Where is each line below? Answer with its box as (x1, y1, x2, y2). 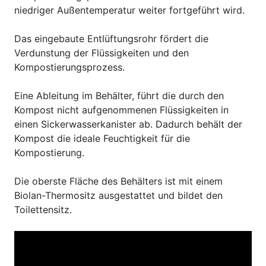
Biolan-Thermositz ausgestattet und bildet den (14, 189, 223, 201)
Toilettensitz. (14, 203, 72, 216)
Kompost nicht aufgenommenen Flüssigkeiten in (14, 103, 229, 116)
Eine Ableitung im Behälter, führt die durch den (14, 89, 224, 102)
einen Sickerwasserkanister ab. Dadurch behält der (14, 118, 242, 130)
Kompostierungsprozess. (14, 61, 125, 73)
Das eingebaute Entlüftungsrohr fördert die (14, 32, 208, 45)
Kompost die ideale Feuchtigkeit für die (14, 132, 190, 144)
